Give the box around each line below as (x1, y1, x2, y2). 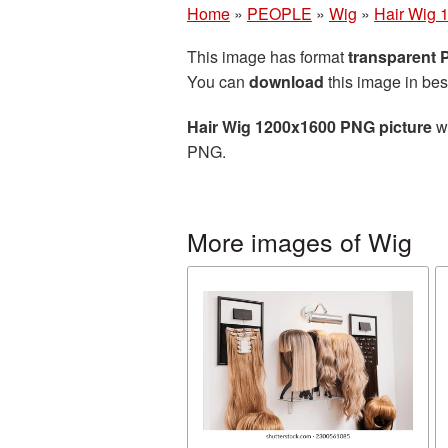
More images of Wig (187, 223, 412, 259)
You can (187, 70, 249, 93)
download (249, 70, 324, 93)
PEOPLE (247, 2, 312, 25)
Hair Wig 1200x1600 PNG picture (187, 115, 432, 138)
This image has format (187, 45, 348, 68)
